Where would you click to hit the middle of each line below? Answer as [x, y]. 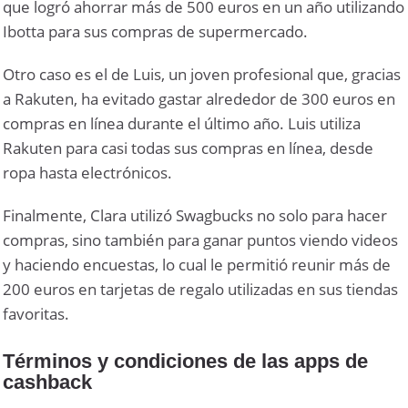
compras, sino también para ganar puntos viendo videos [201, 240]
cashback [48, 382]
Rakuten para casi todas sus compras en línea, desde [189, 148]
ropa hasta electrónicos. [88, 172]
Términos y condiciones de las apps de [186, 362]
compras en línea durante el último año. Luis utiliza [182, 123]
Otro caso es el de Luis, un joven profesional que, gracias [202, 74]
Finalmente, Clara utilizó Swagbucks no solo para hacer [195, 215]
